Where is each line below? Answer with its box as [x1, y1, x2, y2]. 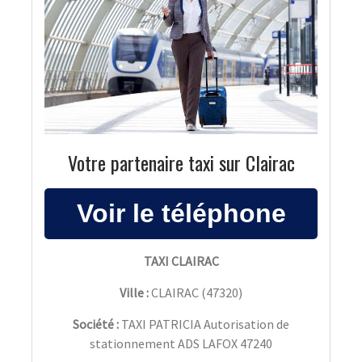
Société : [73, 316, 121, 333]
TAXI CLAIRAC [143, 253, 219, 270]
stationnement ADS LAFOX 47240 [90, 335, 272, 352]
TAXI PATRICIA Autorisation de [121, 316, 289, 333]
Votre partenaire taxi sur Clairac [67, 148, 295, 178]
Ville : [120, 284, 149, 301]
